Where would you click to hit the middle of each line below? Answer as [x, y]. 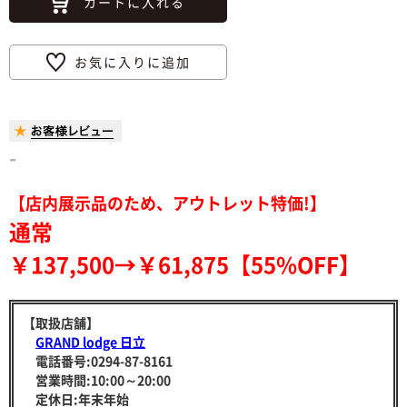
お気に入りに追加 [132, 61]
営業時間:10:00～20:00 [97, 379]
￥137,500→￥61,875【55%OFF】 [185, 264]
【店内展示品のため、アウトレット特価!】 [168, 203]
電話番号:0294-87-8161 [98, 360]
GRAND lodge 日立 [90, 341]
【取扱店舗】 [61, 322]
